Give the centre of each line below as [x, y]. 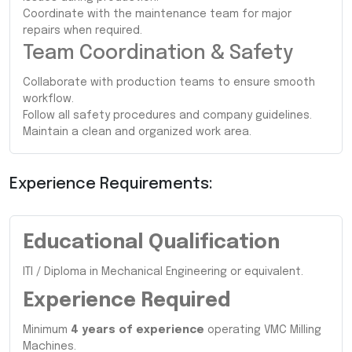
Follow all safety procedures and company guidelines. [167, 115]
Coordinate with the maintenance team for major [157, 14]
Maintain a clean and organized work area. [137, 132]
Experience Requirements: [111, 184]
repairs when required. [82, 30]
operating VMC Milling [263, 330]
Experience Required [126, 301]
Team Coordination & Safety [158, 53]
